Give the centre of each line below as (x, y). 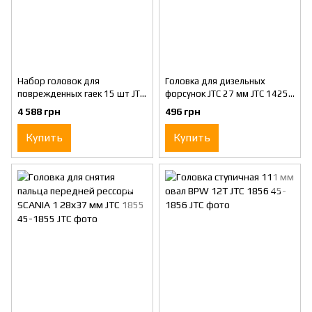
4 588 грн (39, 111)
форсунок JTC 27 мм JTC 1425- (229, 94)
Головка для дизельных (215, 81)
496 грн (183, 111)
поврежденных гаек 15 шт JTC (81, 94)
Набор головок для (58, 81)
